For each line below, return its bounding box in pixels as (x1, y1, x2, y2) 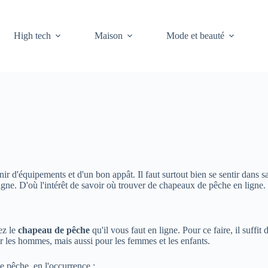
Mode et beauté (166, 31, 225, 41)
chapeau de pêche (18, 224, 90, 235)
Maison (95, 31, 123, 41)
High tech (14, 31, 51, 41)
